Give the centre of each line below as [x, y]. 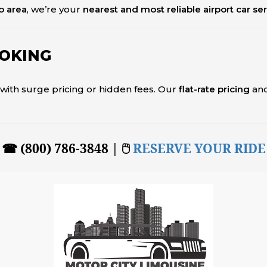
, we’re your [55, 9]
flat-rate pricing [215, 89]
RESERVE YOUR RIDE [199, 148]
